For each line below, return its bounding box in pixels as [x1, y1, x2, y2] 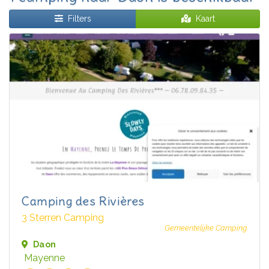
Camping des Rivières [22, 193, 145, 209]
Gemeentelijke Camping [165, 223, 247, 233]
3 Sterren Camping [22, 212, 104, 224]
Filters [67, 14, 91, 24]
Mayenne [24, 252, 65, 264]
